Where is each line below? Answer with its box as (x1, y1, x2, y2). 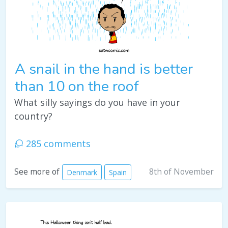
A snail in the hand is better (15, 59, 193, 79)
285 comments (23, 137, 91, 150)
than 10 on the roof (15, 76, 139, 97)
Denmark (67, 167, 97, 178)
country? (14, 110, 52, 123)
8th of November (149, 166, 214, 178)
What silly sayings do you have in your (14, 96, 180, 109)
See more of (14, 166, 60, 178)
